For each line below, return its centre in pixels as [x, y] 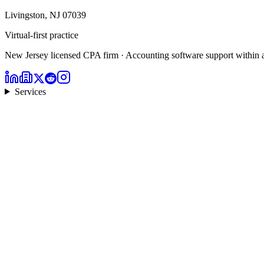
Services [30, 91]
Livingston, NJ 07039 [45, 15]
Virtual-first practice [42, 35]
